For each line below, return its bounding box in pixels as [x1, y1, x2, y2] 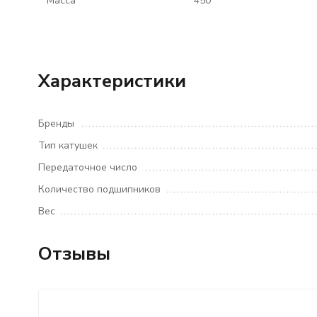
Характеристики [38, 69, 186, 93]
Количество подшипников [38, 183, 161, 196]
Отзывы [38, 241, 110, 266]
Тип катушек [38, 139, 98, 152]
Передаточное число [38, 161, 137, 174]
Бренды [38, 117, 74, 130]
